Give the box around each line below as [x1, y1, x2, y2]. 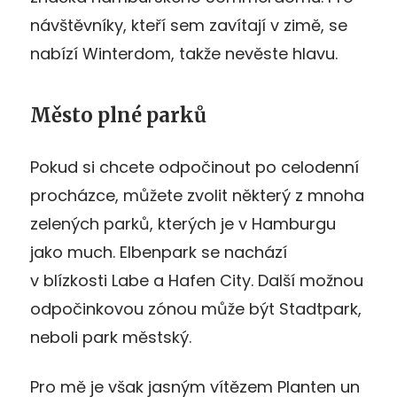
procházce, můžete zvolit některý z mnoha [30, 183, 364, 206]
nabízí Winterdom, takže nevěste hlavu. [30, 42, 338, 65]
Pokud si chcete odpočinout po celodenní [30, 155, 359, 178]
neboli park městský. [30, 325, 191, 348]
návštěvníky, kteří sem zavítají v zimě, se [30, 13, 347, 36]
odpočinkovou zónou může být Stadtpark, [30, 297, 362, 320]
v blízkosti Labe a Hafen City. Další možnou [30, 269, 363, 292]
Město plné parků [30, 102, 206, 128]
